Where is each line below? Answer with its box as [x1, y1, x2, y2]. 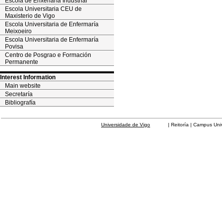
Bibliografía [5, 99, 36, 106]
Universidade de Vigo [101, 122, 150, 127]
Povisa [5, 43, 23, 50]
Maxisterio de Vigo [5, 12, 55, 19]
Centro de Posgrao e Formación [5, 52, 91, 58]
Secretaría [5, 91, 33, 98]
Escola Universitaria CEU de [5, 5, 82, 12]
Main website [5, 82, 41, 89]
